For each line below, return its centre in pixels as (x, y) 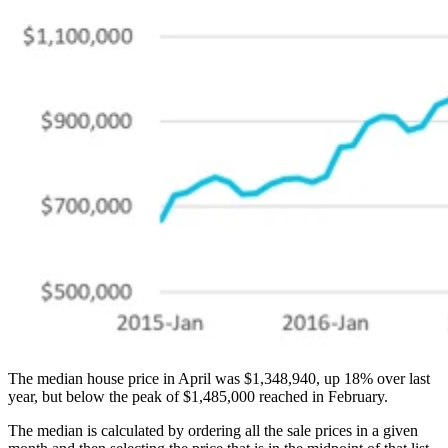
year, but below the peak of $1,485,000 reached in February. (202, 397)
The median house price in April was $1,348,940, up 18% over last (219, 379)
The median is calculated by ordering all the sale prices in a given (213, 431)
